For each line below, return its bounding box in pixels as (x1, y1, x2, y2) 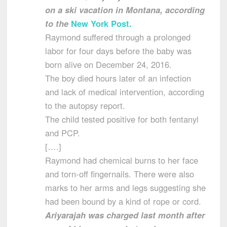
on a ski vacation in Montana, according (45, 4, 205, 16)
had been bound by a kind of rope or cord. (45, 195, 201, 208)
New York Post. (71, 17, 132, 30)
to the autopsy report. (45, 99, 125, 112)
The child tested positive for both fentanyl (45, 113, 199, 126)
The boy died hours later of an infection (45, 72, 191, 85)
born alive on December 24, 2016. (45, 58, 172, 71)
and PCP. (45, 127, 80, 139)
